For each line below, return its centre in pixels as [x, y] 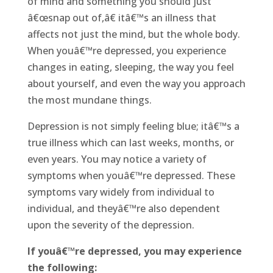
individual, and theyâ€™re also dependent [123, 209]
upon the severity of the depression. [111, 225]
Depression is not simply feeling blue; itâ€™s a [133, 126]
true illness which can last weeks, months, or [130, 143]
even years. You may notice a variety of [117, 159]
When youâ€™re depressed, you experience [126, 51]
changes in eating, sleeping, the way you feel [130, 67]
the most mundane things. [89, 100]
